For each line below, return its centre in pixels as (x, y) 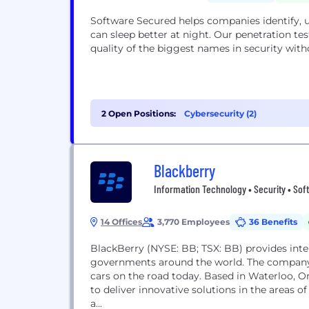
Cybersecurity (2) (220, 113)
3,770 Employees (193, 222)
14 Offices (121, 222)
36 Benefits (273, 222)
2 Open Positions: (139, 113)
